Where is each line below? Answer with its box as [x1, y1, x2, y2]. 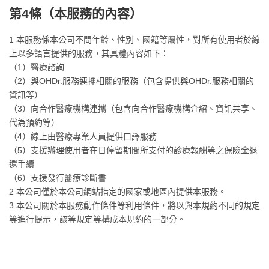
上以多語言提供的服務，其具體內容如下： [9, 49, 169, 58]
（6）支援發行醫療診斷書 [9, 173, 106, 183]
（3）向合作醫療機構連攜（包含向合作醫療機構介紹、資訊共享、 [9, 104, 258, 113]
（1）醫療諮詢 [9, 62, 64, 72]
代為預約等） [9, 118, 59, 127]
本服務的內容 [54, 7, 130, 20]
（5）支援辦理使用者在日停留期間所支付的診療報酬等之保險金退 [9, 145, 258, 155]
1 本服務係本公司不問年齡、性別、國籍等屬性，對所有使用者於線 [9, 35, 260, 44]
